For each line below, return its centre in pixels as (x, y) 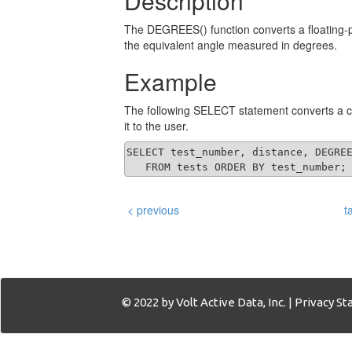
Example (170, 82)
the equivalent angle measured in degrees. (231, 45)
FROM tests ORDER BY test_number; (237, 167)
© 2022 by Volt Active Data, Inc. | (208, 302)
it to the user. (156, 126)
